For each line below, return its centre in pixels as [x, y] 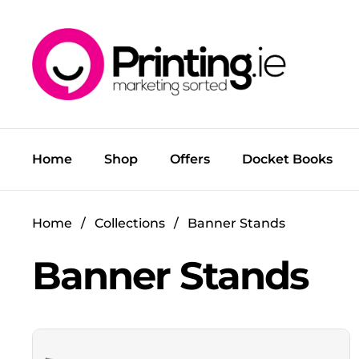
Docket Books [287, 159]
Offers [190, 159]
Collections [130, 223]
